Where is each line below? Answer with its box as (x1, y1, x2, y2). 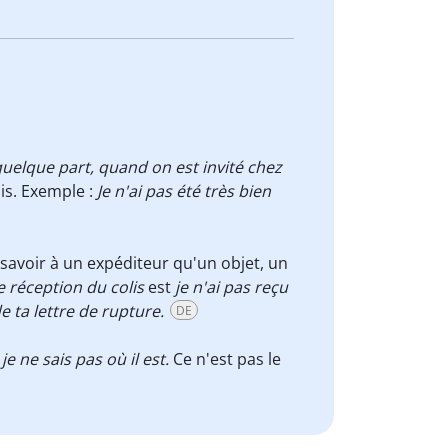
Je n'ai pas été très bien (97, 180, 271, 202)
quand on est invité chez (98, 156, 282, 178)
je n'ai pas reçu (175, 276, 288, 298)
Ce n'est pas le (169, 348, 281, 370)
